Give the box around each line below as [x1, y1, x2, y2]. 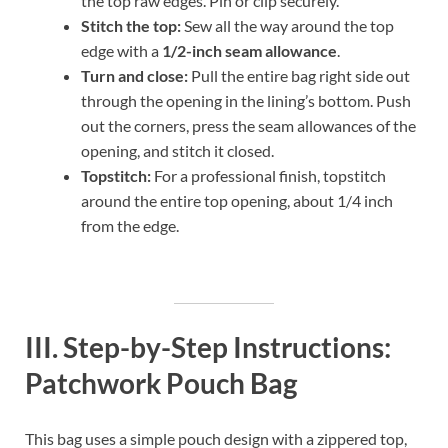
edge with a [81, 40, 162, 60]
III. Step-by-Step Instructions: [25, 330, 391, 365]
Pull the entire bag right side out [188, 65, 410, 85]
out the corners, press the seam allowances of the [81, 115, 416, 135]
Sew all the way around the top [181, 15, 394, 35]
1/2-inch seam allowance [162, 40, 337, 60]
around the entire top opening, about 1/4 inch [81, 190, 393, 210]
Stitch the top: [81, 15, 181, 35]
